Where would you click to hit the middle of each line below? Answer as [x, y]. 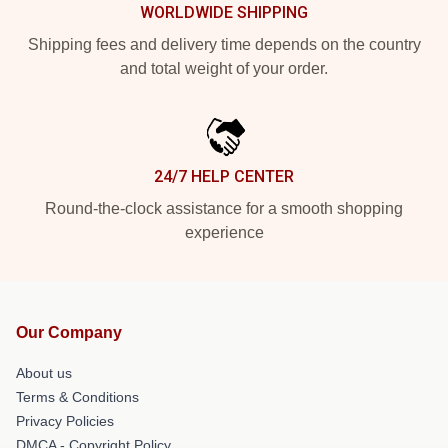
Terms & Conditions [77, 397]
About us [44, 373]
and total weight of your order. [224, 68]
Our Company [69, 332]
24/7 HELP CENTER [224, 176]
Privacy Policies [65, 421]
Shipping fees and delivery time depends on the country [224, 44]
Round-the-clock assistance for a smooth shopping [224, 208]
